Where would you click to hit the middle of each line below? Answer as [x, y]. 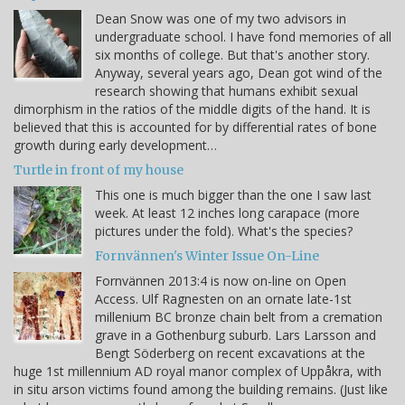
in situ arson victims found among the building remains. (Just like [201, 389]
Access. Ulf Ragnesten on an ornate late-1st [223, 298]
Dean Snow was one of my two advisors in [221, 18]
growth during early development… [115, 145]
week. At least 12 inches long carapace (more [227, 212]
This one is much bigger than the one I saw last [233, 194]
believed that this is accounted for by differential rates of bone [195, 127]
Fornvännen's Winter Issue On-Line [207, 255]
